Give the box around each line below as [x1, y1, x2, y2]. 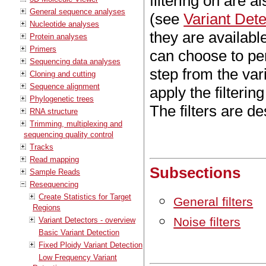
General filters [173, 194, 254, 208]
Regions [33, 202, 61, 212]
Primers [30, 44, 56, 53]
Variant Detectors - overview [39, 215, 135, 224]
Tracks [30, 142, 53, 151]
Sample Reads [30, 167, 80, 176]
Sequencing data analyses [30, 56, 121, 66]
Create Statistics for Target [39, 192, 131, 201]
